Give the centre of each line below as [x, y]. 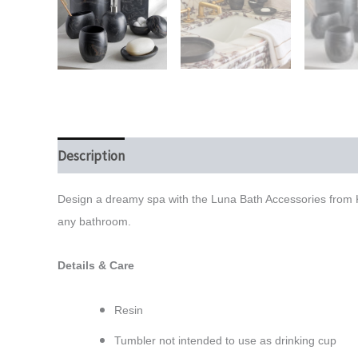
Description [91, 155]
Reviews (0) [320, 155]
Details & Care [96, 266]
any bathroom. [94, 222]
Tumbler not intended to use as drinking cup [225, 340]
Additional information [206, 155]
